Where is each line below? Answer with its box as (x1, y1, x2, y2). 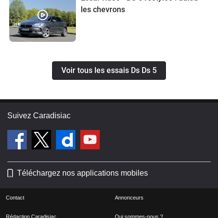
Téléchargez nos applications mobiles (17, 169, 148, 178)
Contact (6, 195, 24, 201)
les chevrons (80, 4, 125, 14)
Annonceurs (115, 195, 144, 201)
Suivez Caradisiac (7, 111, 71, 120)
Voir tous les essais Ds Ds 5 (61, 66, 157, 75)
